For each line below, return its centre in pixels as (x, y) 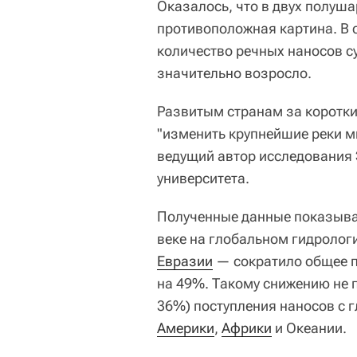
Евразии (185, 261)
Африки (247, 328)
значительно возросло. (234, 73)
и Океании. (309, 328)
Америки (186, 328)
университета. (203, 178)
